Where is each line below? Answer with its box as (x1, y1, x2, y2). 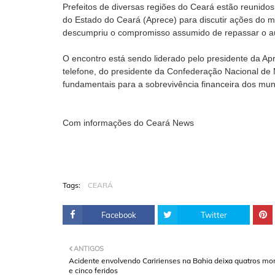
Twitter (200, 210, 227, 220)
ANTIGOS (74, 244, 104, 253)
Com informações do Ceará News (63, 118, 194, 128)
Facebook (101, 210, 136, 220)
